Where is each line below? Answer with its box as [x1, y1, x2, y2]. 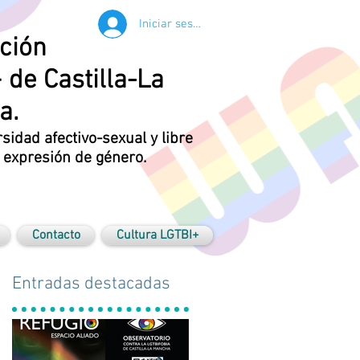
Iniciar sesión [138, 16, 209, 31]
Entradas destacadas [12, 273, 170, 295]
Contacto [31, 227, 80, 243]
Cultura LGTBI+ [116, 227, 199, 243]
